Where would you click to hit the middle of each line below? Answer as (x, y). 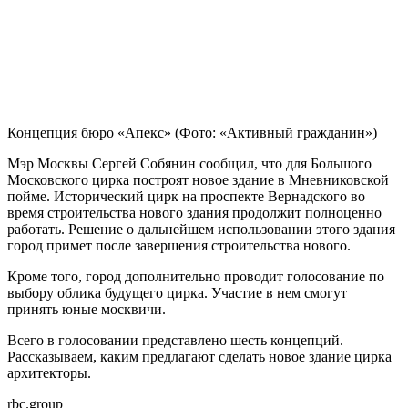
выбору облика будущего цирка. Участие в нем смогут (177, 292)
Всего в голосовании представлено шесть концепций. (175, 340)
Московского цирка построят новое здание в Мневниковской (198, 179)
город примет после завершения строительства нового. (179, 245)
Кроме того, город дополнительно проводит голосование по (196, 276)
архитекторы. (49, 372)
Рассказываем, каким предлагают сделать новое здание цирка (199, 356)
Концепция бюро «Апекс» (91, 132)
